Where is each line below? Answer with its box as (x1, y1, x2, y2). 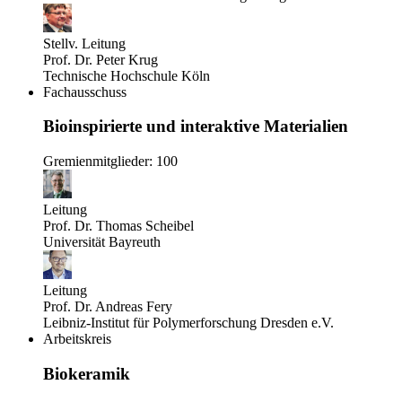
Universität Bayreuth (43, 234, 161, 250)
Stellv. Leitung (43, 35, 126, 51)
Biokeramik (43, 363, 130, 383)
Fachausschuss (43, 83, 127, 100)
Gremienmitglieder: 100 (43, 153, 178, 170)
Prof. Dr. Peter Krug (43, 51, 158, 67)
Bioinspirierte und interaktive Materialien (43, 117, 348, 136)
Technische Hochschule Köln (43, 67, 210, 83)
